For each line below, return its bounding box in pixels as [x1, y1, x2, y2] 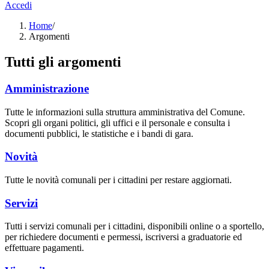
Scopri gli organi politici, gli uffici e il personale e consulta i [5, 117, 230, 128]
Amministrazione [5, 82, 89, 95]
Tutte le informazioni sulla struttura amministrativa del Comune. [5, 106, 245, 117]
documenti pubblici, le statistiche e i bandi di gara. [5, 128, 193, 139]
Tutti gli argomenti [5, 53, 121, 70]
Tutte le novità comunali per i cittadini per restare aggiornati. [5, 174, 232, 185]
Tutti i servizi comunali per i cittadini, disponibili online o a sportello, [5, 221, 264, 232]
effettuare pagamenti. [5, 243, 84, 253]
